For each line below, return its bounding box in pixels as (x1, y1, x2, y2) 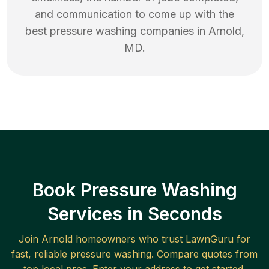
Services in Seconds (47, 203, 222, 225)
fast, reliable (11, 248, 70, 261)
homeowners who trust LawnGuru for (73, 233, 250, 246)
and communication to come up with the (35, 8, 234, 21)
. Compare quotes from (151, 248, 258, 261)
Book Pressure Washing (32, 179, 237, 201)
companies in (136, 25, 208, 38)
